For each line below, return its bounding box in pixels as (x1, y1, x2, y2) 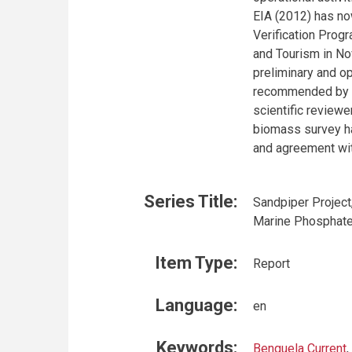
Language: (156, 295, 237, 315)
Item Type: (155, 253, 237, 273)
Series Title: (144, 192, 237, 211)
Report (253, 256, 290, 271)
